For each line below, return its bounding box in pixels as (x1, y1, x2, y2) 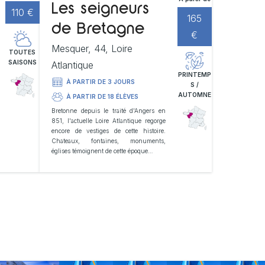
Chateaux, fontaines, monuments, (51, 137, 166, 144)
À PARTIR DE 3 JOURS (66, 78, 135, 86)
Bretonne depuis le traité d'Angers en (51, 106, 166, 114)
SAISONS (8, 58, 37, 66)
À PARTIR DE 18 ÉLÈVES (66, 93, 138, 101)
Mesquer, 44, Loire (51, 42, 132, 54)
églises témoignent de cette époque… (51, 147, 153, 154)
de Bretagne (51, 22, 145, 37)
